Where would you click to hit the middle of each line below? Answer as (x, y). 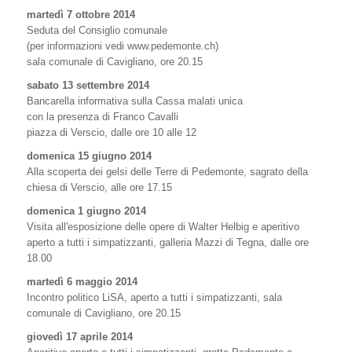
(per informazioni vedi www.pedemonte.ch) (123, 46)
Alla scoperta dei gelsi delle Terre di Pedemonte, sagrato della (167, 172)
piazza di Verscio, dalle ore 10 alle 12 (112, 132)
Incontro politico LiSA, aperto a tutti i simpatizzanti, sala (154, 297)
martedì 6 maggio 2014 (82, 282)
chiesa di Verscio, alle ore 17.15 (99, 187)
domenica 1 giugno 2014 (86, 211)
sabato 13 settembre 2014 (88, 85)
